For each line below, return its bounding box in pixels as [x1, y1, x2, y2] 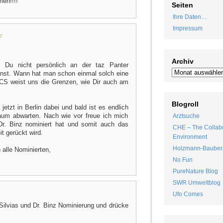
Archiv [171, 57, 194, 66]
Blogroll [171, 100, 199, 109]
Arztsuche [172, 112, 200, 120]
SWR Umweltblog [172, 179, 221, 187]
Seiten [171, 1, 193, 9]
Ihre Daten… [172, 13, 207, 21]
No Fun [172, 156, 193, 164]
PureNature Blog [172, 168, 218, 175]
